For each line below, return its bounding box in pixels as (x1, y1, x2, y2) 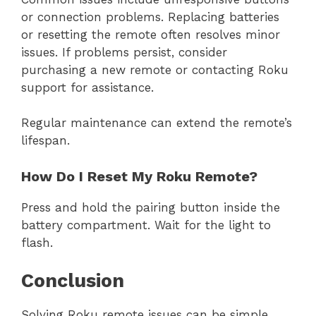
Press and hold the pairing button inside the (21, 200, 280, 214)
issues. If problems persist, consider (21, 44, 227, 59)
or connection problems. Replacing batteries (21, 9, 279, 24)
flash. (21, 235, 53, 250)
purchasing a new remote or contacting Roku (21, 62, 288, 77)
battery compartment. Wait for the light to (21, 217, 271, 232)
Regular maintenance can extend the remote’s (21, 116, 292, 130)
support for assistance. (21, 80, 154, 95)
